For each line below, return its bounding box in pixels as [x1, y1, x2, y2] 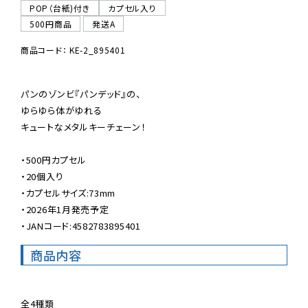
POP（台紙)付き [30, 1, 91, 14]
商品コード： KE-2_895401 [21, 43, 126, 56]
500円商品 [30, 17, 72, 30]
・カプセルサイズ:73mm [21, 186, 116, 199]
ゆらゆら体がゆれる [21, 103, 102, 117]
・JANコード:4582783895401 [21, 219, 141, 232]
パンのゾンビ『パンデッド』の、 [21, 87, 142, 100]
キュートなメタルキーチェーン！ [21, 120, 146, 133]
